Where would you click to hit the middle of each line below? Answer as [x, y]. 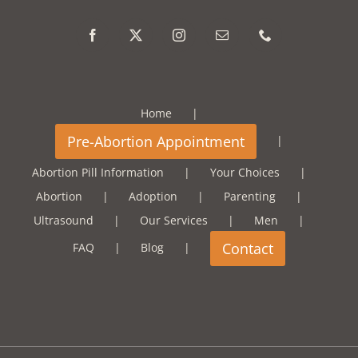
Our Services [174, 221]
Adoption [153, 197]
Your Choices [245, 173]
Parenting [250, 197]
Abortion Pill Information [98, 173]
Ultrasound [64, 221]
